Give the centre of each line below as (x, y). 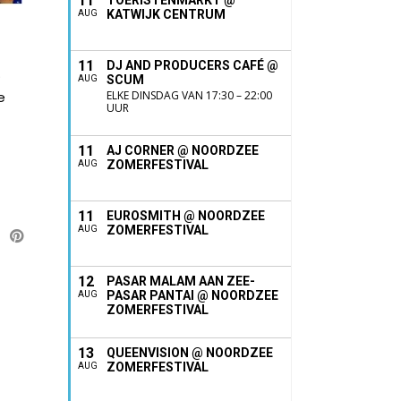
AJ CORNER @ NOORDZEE (183, 150)
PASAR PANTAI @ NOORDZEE (192, 295)
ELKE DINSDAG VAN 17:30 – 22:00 (189, 95)
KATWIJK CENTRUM (166, 14)
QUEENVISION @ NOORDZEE (190, 353)
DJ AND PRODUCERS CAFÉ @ (192, 65)
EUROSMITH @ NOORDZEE (186, 216)
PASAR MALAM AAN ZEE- (181, 281)
